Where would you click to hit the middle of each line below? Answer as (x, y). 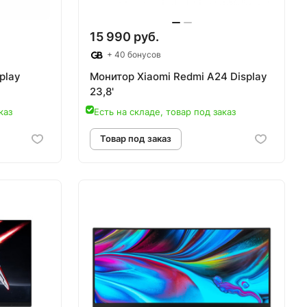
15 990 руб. (124, 37)
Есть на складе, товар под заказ (165, 112)
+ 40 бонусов (133, 55)
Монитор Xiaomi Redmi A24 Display (179, 77)
